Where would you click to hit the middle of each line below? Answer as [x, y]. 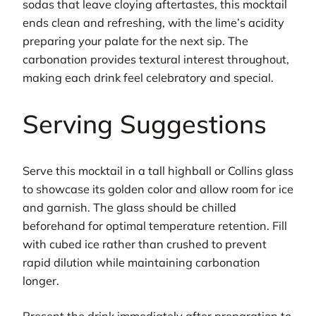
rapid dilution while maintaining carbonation [141, 262]
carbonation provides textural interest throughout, [156, 59]
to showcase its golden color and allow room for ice [158, 189]
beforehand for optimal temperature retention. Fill [155, 225]
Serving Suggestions [145, 123]
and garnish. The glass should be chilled [129, 207]
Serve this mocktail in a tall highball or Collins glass [158, 170]
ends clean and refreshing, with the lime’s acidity [153, 22]
